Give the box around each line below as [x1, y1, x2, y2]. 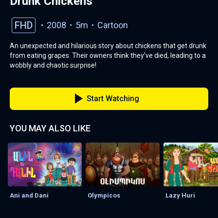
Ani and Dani [10, 191, 49, 199]
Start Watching [87, 93, 139, 103]
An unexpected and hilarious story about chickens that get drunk [10, 41, 206, 50]
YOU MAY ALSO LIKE [10, 123, 91, 133]
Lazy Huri [165, 191, 195, 199]
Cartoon [97, 19, 130, 30]
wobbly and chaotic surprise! [10, 61, 96, 69]
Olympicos [88, 191, 120, 199]
